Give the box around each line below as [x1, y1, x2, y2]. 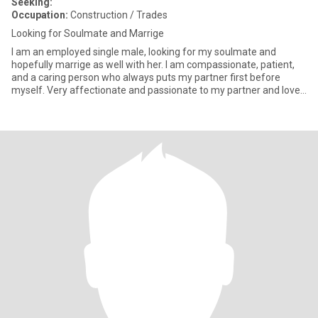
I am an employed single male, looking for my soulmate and [11, 46, 276, 57]
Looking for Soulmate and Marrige [11, 28, 164, 39]
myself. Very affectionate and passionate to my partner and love [11, 84, 300, 96]
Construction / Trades [68, 9, 168, 21]
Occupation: [11, 9, 68, 21]
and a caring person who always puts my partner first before [11, 72, 280, 83]
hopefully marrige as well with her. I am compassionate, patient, [11, 59, 295, 70]
